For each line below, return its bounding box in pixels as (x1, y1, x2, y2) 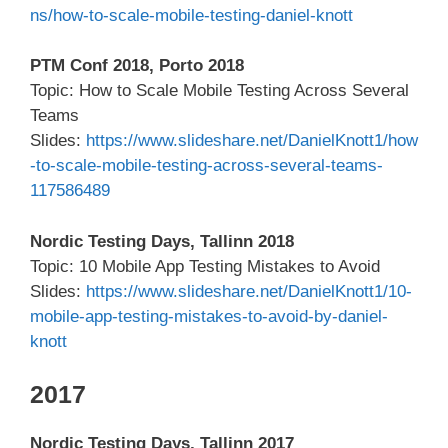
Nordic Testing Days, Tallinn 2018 (30, 231, 294, 251)
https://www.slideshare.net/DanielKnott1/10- (86, 281, 412, 301)
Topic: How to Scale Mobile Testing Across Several (30, 81, 409, 101)
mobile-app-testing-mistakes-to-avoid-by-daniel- (30, 306, 388, 326)
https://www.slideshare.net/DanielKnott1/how (86, 131, 418, 151)
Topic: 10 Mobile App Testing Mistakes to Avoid (30, 256, 380, 276)
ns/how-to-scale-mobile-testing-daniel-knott (30, 5, 353, 25)
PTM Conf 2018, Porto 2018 (30, 56, 244, 76)
